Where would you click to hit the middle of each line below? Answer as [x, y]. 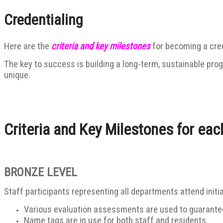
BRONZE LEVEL [41, 172]
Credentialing [44, 19]
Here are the [28, 46]
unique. [17, 75]
